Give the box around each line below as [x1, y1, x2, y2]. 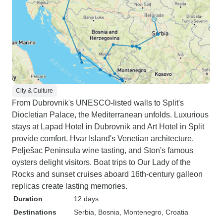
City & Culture [16, 87, 53, 94]
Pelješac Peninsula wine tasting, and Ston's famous [12, 146, 193, 155]
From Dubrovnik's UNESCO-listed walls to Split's [12, 99, 184, 107]
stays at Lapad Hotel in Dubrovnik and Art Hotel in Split [12, 122, 204, 131]
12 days [74, 195, 99, 203]
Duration [13, 195, 43, 203]
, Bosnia [94, 208, 119, 216]
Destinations [13, 208, 56, 216]
